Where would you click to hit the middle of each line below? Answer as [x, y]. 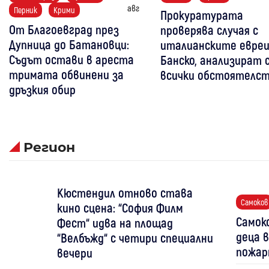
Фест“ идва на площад [115, 222]
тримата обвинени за [66, 74]
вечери [74, 252]
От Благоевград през [64, 29]
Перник [26, 10]
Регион [49, 147]
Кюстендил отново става [125, 192]
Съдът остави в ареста [71, 59]
